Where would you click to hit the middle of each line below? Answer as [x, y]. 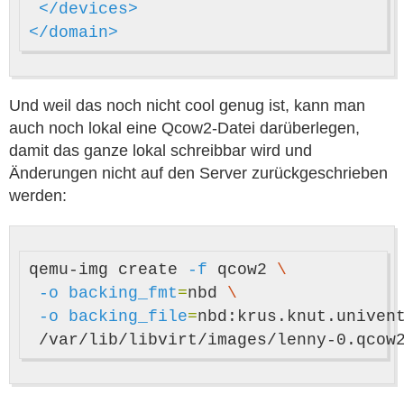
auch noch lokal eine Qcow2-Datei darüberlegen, [184, 128]
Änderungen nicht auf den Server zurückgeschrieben [198, 173]
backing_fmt [123, 293]
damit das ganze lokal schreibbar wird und [161, 151]
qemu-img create [108, 270]
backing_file [128, 317]
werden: [38, 196]
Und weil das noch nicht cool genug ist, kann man [187, 106]
